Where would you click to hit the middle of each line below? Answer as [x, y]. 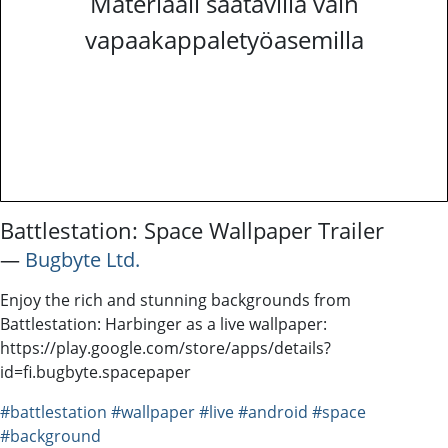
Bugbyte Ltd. [82, 259]
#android [273, 411]
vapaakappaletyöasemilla [224, 39]
